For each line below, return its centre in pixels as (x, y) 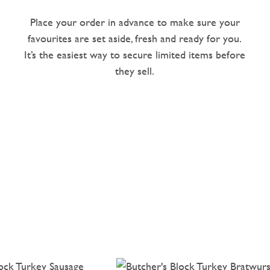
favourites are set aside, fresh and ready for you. (135, 38)
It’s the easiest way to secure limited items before (135, 54)
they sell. (135, 71)
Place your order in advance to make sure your (135, 22)
